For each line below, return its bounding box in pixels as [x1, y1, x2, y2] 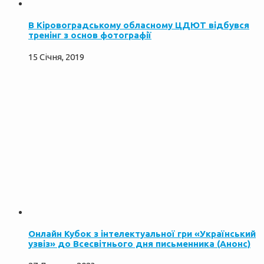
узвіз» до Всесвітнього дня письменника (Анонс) [28, 239, 250, 249]
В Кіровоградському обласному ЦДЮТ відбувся [28, 20, 249, 31]
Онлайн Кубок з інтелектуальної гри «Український [28, 229, 256, 239]
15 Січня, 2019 [28, 52, 84, 62]
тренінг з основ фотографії [28, 30, 151, 41]
